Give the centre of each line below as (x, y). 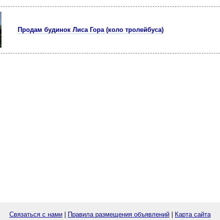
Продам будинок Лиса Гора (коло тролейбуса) (91, 30)
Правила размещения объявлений (119, 214)
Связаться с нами (36, 214)
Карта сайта (193, 214)
